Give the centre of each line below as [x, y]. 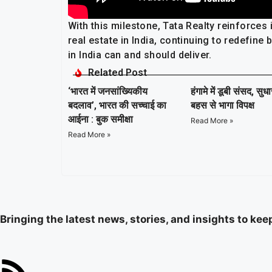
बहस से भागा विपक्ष [223, 105]
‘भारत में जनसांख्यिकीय [108, 91]
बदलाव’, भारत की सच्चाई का [117, 105]
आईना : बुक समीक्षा [100, 119]
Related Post [117, 72]
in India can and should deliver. [140, 55]
